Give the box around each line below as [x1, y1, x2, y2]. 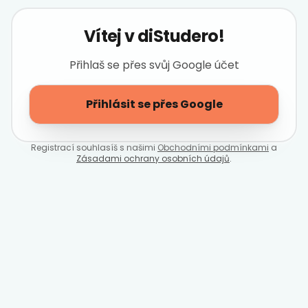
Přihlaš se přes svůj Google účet [69, 56, 239, 73]
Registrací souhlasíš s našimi [31, 141, 155, 153]
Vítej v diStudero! [83, 24, 225, 47]
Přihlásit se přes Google [85, 96, 223, 112]
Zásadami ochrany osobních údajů [76, 152, 230, 164]
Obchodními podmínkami [157, 141, 269, 153]
